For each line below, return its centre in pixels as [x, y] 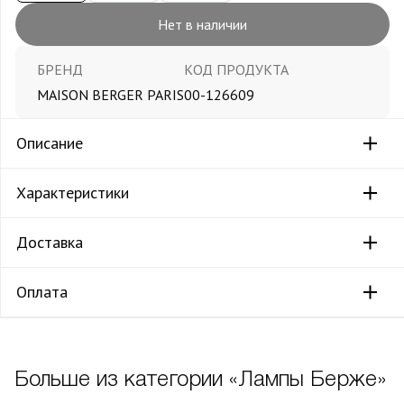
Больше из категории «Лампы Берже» [200, 380]
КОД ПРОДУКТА [236, 69]
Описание [50, 142]
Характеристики [73, 192]
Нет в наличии [202, 24]
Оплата [42, 291]
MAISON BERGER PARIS [110, 94]
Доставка [50, 242]
